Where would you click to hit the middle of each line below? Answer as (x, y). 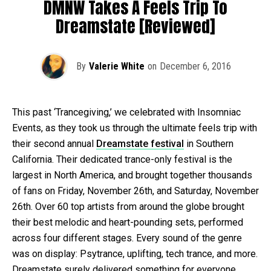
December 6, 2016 (195, 66)
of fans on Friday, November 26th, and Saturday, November (135, 191)
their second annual (54, 143)
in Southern (209, 143)
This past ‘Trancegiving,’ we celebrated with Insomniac (126, 112)
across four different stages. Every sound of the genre (127, 238)
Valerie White (117, 66)
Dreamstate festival (140, 143)
